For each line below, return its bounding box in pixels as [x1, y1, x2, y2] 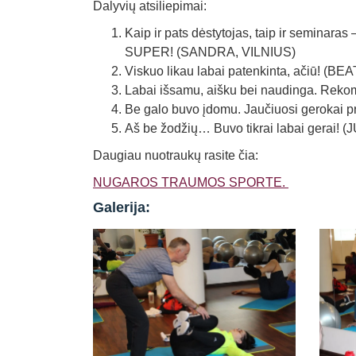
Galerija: [93, 199, 150, 215]
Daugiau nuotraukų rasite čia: [93, 149, 258, 162]
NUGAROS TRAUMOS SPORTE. [93, 176, 288, 189]
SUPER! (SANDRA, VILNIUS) [125, 45, 296, 59]
